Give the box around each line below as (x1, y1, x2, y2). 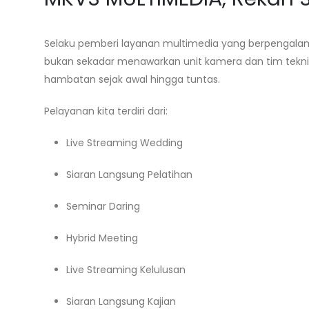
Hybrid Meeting (66, 231, 138, 245)
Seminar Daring (66, 199, 140, 213)
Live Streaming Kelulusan (66, 263, 186, 277)
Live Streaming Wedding (66, 136, 183, 150)
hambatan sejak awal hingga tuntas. (44, 72, 220, 86)
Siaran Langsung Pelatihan (66, 168, 192, 181)
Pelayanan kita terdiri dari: (44, 104, 168, 118)
